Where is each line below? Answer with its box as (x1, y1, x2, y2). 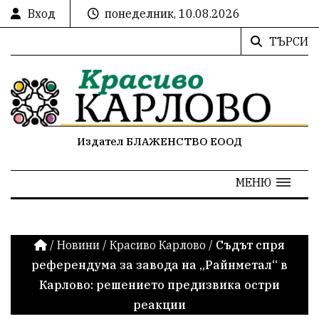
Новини (57, 237, 100, 252)
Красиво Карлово (110, 237, 206, 252)
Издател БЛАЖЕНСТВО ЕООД (77, 134, 242, 148)
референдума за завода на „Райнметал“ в (31, 257, 288, 272)
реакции (133, 297, 186, 312)
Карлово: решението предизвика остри (39, 277, 280, 292)
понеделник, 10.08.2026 (105, 6, 240, 21)
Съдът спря (216, 237, 285, 252)
